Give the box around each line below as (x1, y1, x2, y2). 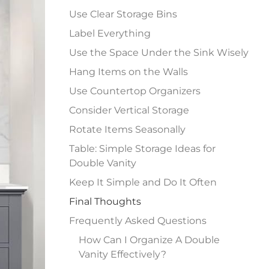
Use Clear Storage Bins (69, 8, 178, 20)
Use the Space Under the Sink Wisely (69, 47, 249, 58)
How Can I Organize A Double (79, 234, 220, 246)
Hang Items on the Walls (69, 66, 189, 77)
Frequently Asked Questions (69, 215, 207, 226)
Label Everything (69, 28, 151, 39)
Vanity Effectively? (79, 249, 167, 260)
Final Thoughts (69, 196, 142, 207)
